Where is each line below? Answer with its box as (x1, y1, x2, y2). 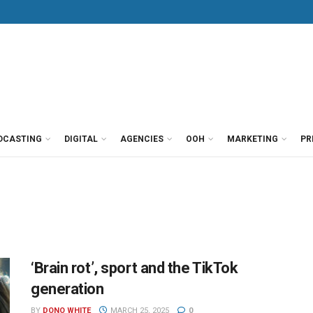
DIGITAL (64, 134, 98, 144)
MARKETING (227, 134, 278, 144)
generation (31, 280, 104, 298)
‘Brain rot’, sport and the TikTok (31, 259, 238, 277)
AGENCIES (120, 134, 163, 144)
